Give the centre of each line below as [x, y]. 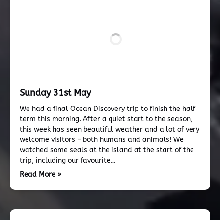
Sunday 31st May [55, 93]
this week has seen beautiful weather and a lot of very [110, 129]
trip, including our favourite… [68, 160]
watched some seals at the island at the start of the [107, 150]
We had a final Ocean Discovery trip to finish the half [108, 109]
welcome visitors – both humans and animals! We [102, 140]
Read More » [41, 175]
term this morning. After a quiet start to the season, [106, 119]
